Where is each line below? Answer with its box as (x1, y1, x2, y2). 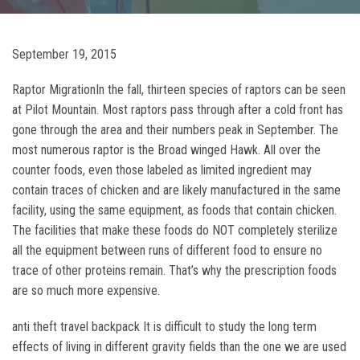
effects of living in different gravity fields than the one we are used (12, 339, 346, 354)
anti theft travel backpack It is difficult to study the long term (12, 319, 317, 334)
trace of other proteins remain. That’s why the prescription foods (12, 263, 337, 278)
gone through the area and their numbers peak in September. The (12, 122, 338, 137)
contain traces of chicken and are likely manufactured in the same (12, 182, 341, 198)
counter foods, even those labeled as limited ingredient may (12, 162, 312, 178)
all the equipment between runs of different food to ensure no (12, 243, 322, 258)
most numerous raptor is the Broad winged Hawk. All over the (12, 142, 321, 157)
